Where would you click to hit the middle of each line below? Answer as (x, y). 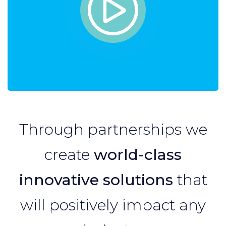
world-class (138, 155)
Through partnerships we (113, 129)
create (69, 155)
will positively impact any (113, 205)
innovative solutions (96, 180)
